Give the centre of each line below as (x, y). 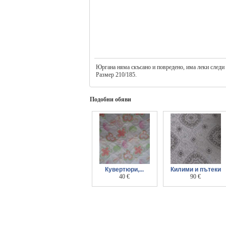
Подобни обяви (110, 99)
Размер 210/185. (116, 75)
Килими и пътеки (195, 169)
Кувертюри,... (124, 169)
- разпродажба (124, 183)
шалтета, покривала (124, 176)
